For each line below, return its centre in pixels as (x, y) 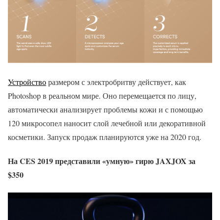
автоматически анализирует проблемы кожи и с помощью (105, 110)
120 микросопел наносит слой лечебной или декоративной (107, 123)
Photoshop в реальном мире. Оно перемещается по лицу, (102, 96)
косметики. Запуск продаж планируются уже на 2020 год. (105, 137)
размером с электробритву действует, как (116, 82)
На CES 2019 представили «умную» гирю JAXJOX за (102, 161)
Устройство (27, 82)
